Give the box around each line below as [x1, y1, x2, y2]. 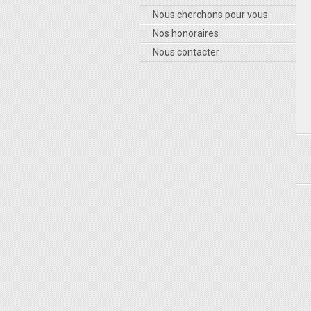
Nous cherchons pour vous [153, 9, 268, 20]
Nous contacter [153, 47, 219, 58]
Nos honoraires [153, 28, 219, 39]
